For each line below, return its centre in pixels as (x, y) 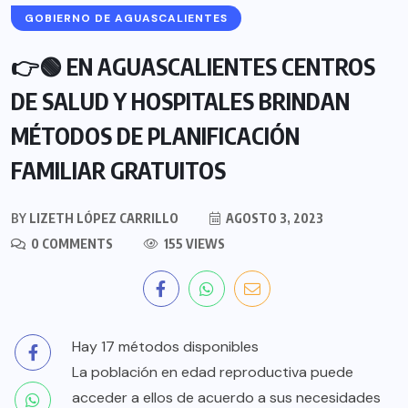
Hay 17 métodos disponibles (165, 346)
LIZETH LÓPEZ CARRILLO (102, 218)
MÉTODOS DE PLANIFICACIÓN (155, 135)
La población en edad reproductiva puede (213, 372)
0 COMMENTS (71, 243)
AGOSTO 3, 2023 (273, 218)
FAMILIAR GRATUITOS (118, 170)
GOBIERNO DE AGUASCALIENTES (126, 18)
